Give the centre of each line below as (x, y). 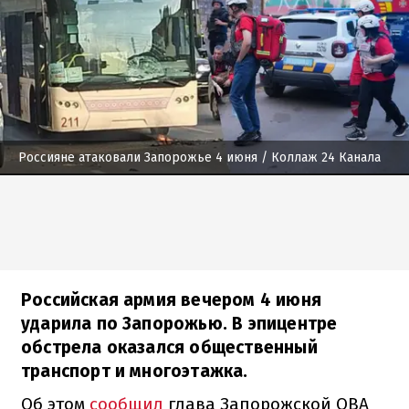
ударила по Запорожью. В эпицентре (179, 323)
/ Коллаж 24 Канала (319, 157)
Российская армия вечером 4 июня (171, 299)
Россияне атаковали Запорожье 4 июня (138, 157)
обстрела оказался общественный (169, 347)
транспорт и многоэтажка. (135, 371)
